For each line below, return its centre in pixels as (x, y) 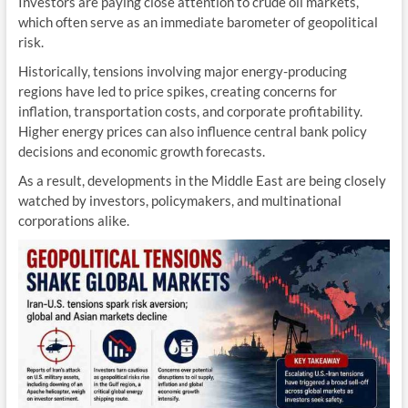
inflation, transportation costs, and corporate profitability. (190, 112)
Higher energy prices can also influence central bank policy (192, 132)
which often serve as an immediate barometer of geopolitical (198, 22)
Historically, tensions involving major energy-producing (182, 71)
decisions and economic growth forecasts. (141, 152)
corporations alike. (73, 221)
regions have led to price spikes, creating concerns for (177, 92)
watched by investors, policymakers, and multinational (179, 201)
